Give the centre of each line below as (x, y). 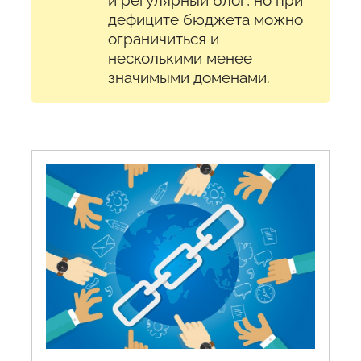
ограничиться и (164, 38)
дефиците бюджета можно (205, 19)
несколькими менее (180, 58)
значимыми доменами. (189, 77)
